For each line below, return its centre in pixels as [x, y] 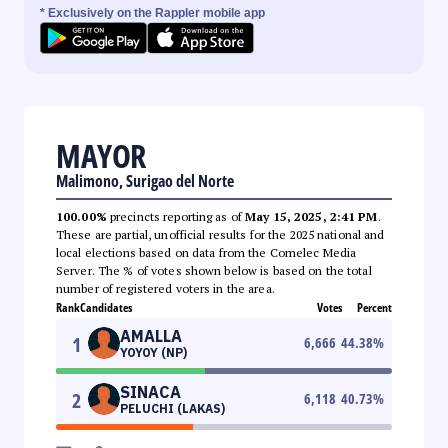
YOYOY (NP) [153, 352]
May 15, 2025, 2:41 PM [311, 216]
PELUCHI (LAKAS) [172, 408]
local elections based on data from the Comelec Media [206, 252]
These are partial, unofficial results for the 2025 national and [220, 234]
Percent [374, 307]
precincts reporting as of [176, 216]
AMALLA [151, 335]
